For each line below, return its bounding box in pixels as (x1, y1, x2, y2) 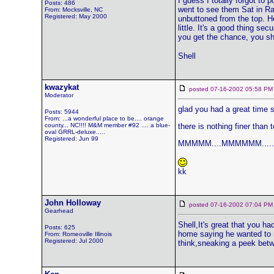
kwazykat (44, 83, 79, 92)
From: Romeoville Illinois (44, 231, 112, 237)
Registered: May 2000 (44, 13, 107, 20)
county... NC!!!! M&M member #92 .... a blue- (44, 122, 170, 128)
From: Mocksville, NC (44, 6, 103, 13)
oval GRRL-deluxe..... (44, 128, 105, 135)
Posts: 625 (44, 224, 75, 231)
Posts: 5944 (44, 108, 79, 115)
